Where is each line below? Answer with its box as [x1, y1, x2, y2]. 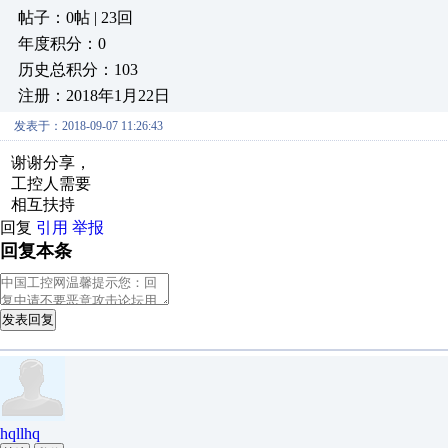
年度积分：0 [18, 35, 106, 52]
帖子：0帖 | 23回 [18, 9, 133, 26]
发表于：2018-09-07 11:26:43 [14, 119, 163, 133]
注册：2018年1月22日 [18, 87, 170, 104]
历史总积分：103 [18, 61, 138, 78]
